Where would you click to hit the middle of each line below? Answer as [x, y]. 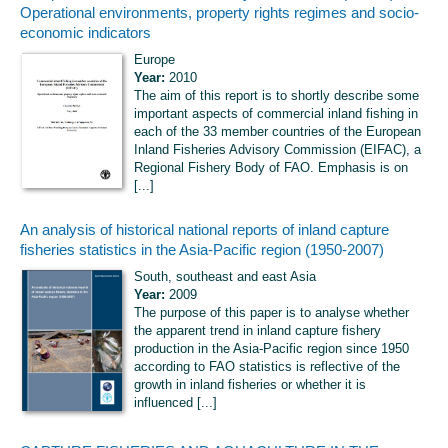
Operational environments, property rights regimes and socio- [219, 13]
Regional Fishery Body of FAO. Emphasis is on [271, 168]
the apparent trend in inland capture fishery [257, 331]
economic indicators [85, 33]
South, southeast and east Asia [225, 277]
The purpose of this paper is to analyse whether [271, 313]
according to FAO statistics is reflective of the [267, 367]
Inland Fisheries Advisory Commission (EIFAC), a [277, 150]
